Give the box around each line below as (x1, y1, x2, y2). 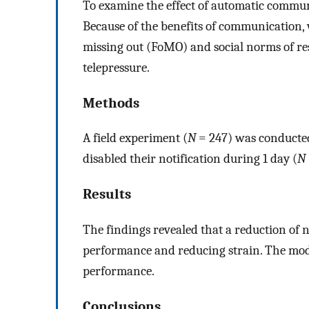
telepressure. (83, 59, 150, 75)
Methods (83, 94, 139, 111)
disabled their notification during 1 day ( (83, 151, 297, 167)
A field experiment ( (83, 130, 188, 146)
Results (83, 186, 131, 203)
